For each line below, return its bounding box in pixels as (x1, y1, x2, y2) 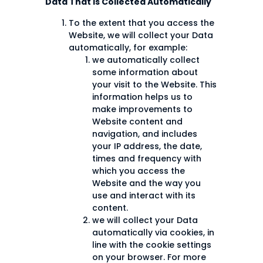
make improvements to (92, 103, 193, 115)
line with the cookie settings (92, 238, 211, 251)
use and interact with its (92, 189, 195, 201)
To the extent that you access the (69, 16, 214, 29)
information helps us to (92, 90, 193, 103)
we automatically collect (92, 53, 200, 66)
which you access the (92, 164, 185, 177)
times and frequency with (92, 152, 201, 164)
